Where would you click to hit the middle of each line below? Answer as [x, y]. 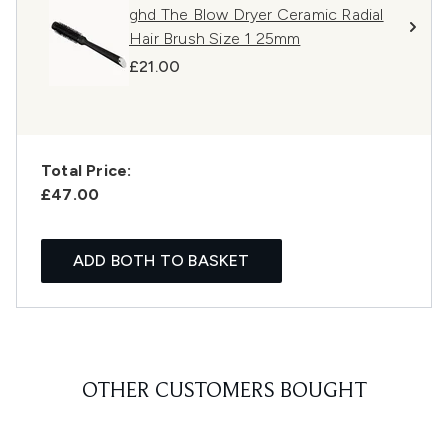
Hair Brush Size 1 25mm [215, 39]
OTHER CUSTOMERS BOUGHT [224, 392]
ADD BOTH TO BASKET [161, 261]
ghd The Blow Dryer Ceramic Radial [256, 15]
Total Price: [86, 171]
